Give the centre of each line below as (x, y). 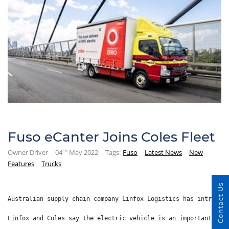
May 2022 (83, 152)
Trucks (51, 164)
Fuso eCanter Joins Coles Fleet (111, 137)
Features (21, 164)
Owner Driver (28, 152)
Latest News (163, 152)
